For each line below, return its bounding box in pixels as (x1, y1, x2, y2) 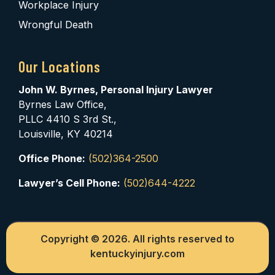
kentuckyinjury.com (90, 247, 185, 260)
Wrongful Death (18, 18, 93, 31)
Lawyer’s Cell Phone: (18, 177, 120, 190)
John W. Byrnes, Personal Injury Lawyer (18, 83, 213, 96)
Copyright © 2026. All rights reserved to (41, 233, 234, 246)
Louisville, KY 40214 (18, 128, 113, 141)
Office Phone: (18, 152, 85, 165)
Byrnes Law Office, (18, 98, 107, 111)
